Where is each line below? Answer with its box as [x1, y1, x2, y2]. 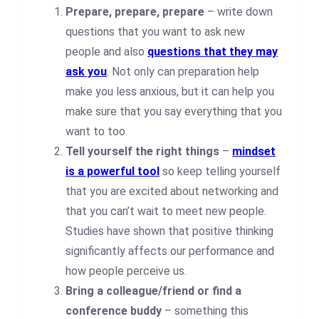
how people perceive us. [66, 264, 187, 278]
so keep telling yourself [159, 164, 281, 179]
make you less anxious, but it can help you [66, 85, 274, 99]
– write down [204, 5, 273, 19]
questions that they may [147, 45, 278, 59]
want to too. [66, 125, 127, 139]
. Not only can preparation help [107, 65, 259, 79]
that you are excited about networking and [66, 184, 278, 199]
